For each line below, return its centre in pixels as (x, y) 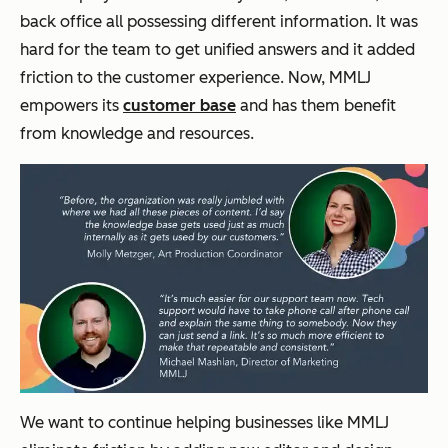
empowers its (71, 105)
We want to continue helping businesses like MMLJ (204, 422)
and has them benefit (316, 105)
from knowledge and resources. (137, 133)
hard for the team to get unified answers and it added (217, 49)
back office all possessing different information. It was (219, 21)
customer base (179, 105)
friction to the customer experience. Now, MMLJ (195, 77)
